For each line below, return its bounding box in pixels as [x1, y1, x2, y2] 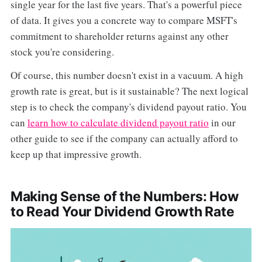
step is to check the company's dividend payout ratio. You [10, 100, 247, 114]
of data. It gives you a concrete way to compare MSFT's [10, 13, 237, 27]
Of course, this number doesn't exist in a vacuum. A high [10, 68, 243, 82]
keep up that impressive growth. [10, 147, 142, 161]
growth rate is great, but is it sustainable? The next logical [10, 84, 249, 98]
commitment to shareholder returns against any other [10, 29, 229, 43]
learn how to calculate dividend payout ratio [27, 116, 209, 130]
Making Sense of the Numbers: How [10, 188, 239, 205]
